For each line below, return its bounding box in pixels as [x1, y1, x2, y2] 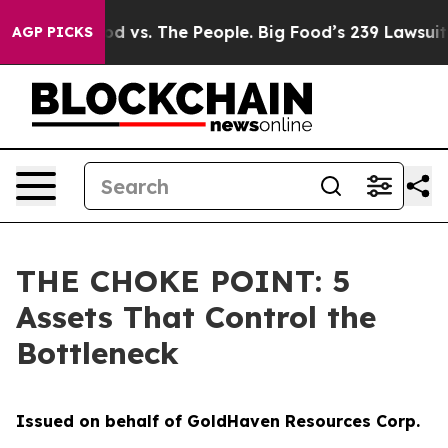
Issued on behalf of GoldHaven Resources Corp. [16, 411, 420, 431]
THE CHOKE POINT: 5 [16, 262, 350, 300]
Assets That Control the [16, 298, 376, 336]
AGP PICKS [12, 23, 93, 41]
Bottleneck [16, 334, 179, 372]
